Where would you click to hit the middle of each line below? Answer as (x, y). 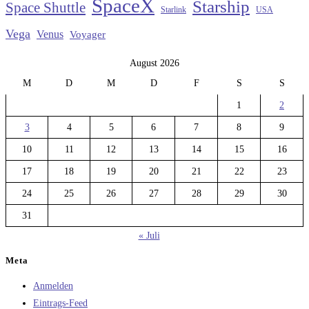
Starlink (173, 10)
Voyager (88, 35)
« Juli (149, 236)
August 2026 (154, 63)
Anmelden (53, 286)
